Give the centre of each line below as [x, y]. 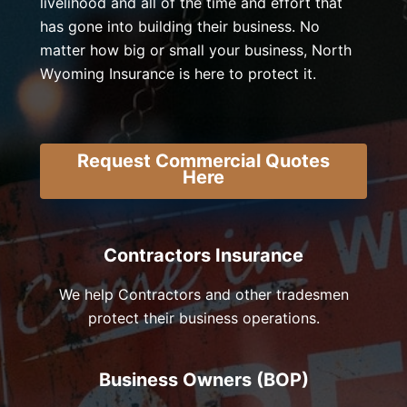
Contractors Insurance [203, 255]
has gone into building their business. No [180, 26]
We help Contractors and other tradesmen [203, 294]
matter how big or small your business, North [196, 50]
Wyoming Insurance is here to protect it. [178, 74]
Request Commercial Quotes [203, 161]
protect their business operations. [203, 318]
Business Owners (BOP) [203, 380]
